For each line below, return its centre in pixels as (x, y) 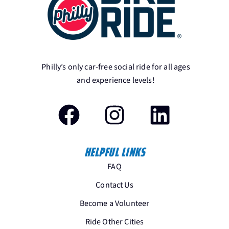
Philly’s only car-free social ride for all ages (116, 67)
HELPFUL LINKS (114, 152)
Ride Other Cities (114, 222)
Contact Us (114, 185)
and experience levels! (116, 80)
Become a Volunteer (114, 204)
